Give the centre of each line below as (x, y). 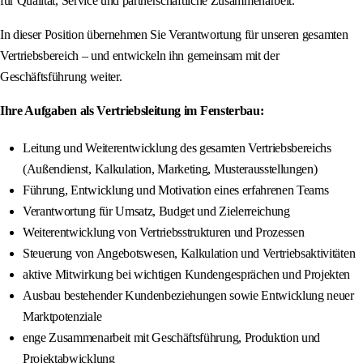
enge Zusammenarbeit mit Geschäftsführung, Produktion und (172, 338)
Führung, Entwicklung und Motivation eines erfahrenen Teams (176, 190)
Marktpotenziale (62, 317)
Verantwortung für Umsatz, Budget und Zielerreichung (156, 211)
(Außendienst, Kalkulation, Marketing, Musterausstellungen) (170, 169)
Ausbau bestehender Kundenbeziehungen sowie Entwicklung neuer (188, 296)
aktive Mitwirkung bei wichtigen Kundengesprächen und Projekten (187, 275)
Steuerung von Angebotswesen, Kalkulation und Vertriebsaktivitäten (189, 254)
